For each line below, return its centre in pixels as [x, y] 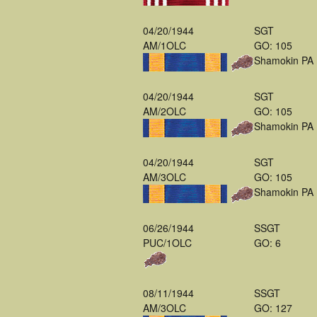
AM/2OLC [165, 111]
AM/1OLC [165, 45]
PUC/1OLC [167, 243]
